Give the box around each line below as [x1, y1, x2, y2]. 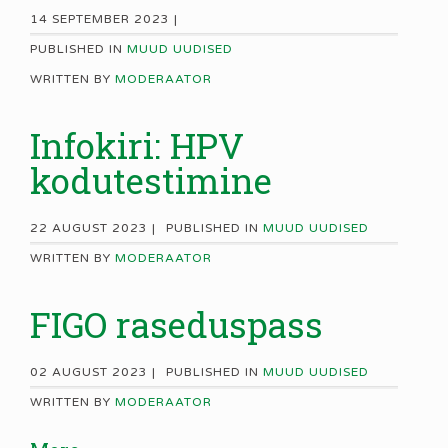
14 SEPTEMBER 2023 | [30, 12, 178, 27]
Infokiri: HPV [30, 122, 244, 169]
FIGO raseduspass [30, 301, 323, 348]
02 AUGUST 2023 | [30, 365, 156, 380]
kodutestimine [30, 157, 272, 204]
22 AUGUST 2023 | [30, 221, 156, 236]
